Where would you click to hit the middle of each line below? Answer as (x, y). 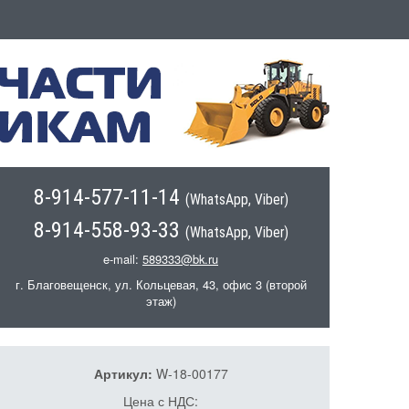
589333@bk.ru (180, 258)
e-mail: (123, 258)
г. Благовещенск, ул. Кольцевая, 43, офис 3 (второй (161, 284)
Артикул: (125, 373)
